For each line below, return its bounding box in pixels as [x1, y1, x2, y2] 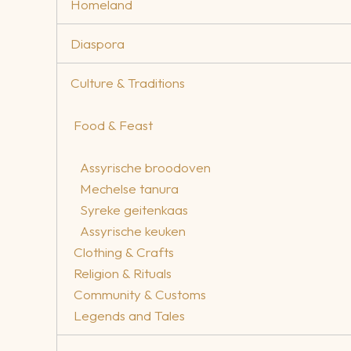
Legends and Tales [74, 307, 185, 324]
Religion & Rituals [74, 265, 172, 282]
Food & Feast [74, 117, 153, 134]
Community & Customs [74, 286, 206, 303]
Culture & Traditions [71, 74, 185, 91]
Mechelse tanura [80, 180, 179, 197]
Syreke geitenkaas [80, 201, 188, 219]
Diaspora [71, 34, 125, 52]
